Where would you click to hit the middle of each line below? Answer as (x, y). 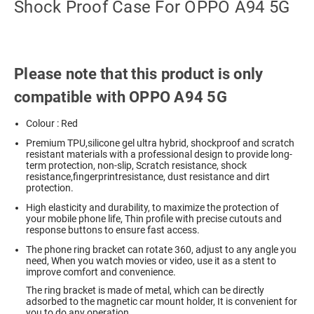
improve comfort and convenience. (101, 272)
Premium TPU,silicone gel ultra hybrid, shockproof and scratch (161, 143)
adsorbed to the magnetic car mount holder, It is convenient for (162, 302)
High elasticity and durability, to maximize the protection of (153, 208)
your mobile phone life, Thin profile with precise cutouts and (154, 219)
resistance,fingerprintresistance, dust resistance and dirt (148, 177)
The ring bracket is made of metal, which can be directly (145, 291)
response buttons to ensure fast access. (113, 230)
